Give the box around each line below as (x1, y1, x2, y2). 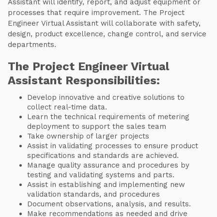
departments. (8, 40, 56, 49)
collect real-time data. (27, 103, 107, 112)
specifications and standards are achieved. (27, 151, 179, 160)
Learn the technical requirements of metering (27, 112, 189, 122)
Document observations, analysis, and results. (27, 200, 191, 209)
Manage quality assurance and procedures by (27, 161, 189, 170)
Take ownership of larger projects (27, 132, 149, 141)
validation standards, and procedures (27, 190, 160, 199)
